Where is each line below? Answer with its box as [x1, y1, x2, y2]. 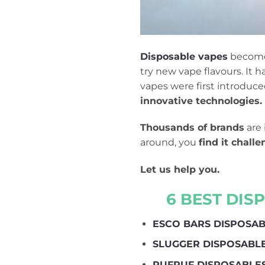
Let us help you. [140, 164, 219, 176]
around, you [140, 137, 199, 148]
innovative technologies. [140, 95, 262, 106]
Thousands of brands [140, 122, 244, 134]
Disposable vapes [140, 50, 228, 62]
